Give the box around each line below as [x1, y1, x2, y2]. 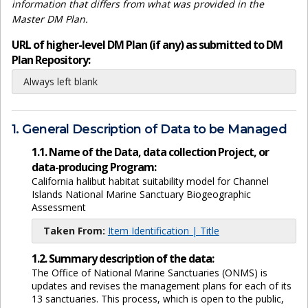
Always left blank [23, 75, 98, 89]
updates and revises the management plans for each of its [31, 278, 291, 292]
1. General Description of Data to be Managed [12, 122, 287, 137]
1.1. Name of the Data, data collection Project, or [31, 144, 269, 159]
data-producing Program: [31, 159, 156, 175]
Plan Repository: [12, 52, 90, 68]
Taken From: [43, 223, 105, 237]
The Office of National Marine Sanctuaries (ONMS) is [31, 265, 267, 279]
